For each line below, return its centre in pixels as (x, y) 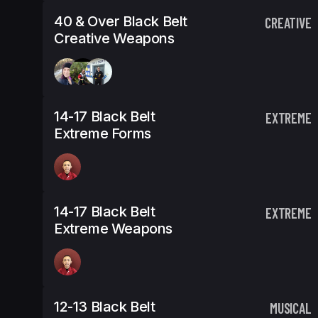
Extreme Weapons (114, 229)
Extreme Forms (103, 133)
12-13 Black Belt (105, 307)
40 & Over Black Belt (121, 21)
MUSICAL (291, 308)
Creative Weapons (114, 38)
